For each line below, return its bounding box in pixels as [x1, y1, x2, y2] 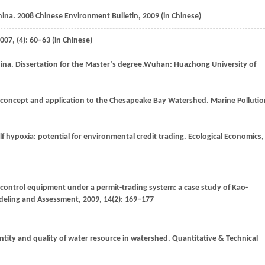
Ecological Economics [186, 132, 261, 141]
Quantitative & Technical [170, 234, 258, 243]
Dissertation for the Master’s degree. [14, 60, 144, 69]
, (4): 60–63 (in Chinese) [12, 36, 92, 45]
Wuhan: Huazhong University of [144, 60, 256, 69]
